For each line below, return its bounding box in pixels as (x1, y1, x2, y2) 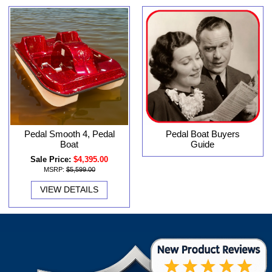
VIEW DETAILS (40, 185, 99, 195)
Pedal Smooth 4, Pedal (24, 129, 115, 140)
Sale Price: (30, 155, 72, 165)
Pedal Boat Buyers (165, 129, 240, 140)
